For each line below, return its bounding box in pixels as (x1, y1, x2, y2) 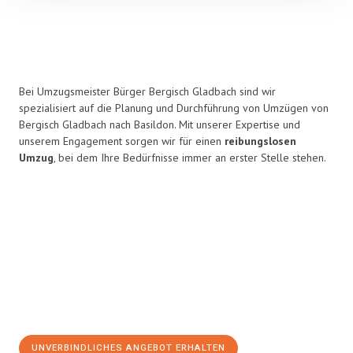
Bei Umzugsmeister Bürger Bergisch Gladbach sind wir (19, 84, 276, 98)
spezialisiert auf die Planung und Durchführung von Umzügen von (19, 101, 329, 115)
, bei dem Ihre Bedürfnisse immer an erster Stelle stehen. (54, 150, 326, 165)
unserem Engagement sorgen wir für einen (19, 134, 225, 148)
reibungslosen (225, 134, 296, 148)
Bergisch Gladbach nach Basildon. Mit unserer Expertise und (19, 117, 300, 132)
